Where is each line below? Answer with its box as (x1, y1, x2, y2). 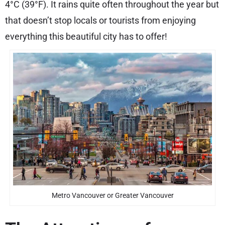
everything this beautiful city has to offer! (5, 31, 167, 42)
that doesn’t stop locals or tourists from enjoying (5, 15, 196, 26)
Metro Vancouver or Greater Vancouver (51, 191, 174, 200)
